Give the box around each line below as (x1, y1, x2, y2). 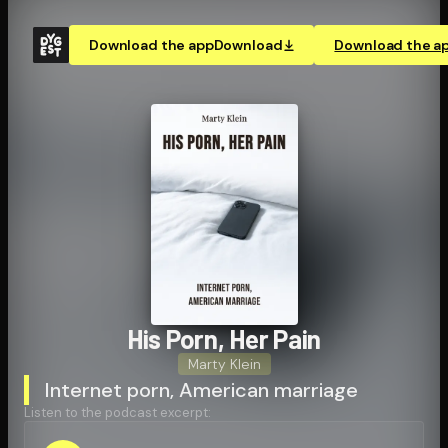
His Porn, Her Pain (126, 322, 322, 354)
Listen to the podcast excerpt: (24, 403, 211, 421)
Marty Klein (187, 354, 261, 373)
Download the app (89, 36, 214, 54)
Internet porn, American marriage (45, 376, 358, 403)
